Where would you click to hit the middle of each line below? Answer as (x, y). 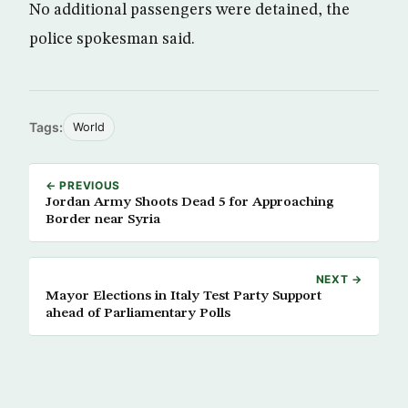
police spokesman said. (112, 39)
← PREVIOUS (83, 185)
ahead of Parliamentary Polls (138, 313)
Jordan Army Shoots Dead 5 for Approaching (189, 202)
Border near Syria (103, 219)
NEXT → (339, 279)
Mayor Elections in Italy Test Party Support (184, 296)
